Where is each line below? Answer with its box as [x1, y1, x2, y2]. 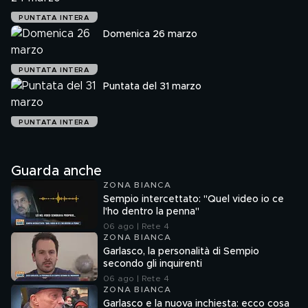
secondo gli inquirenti [103, 259, 202, 269]
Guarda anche [11, 164, 102, 178]
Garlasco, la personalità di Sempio [103, 247, 259, 256]
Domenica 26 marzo [103, 30, 197, 39]
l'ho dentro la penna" [103, 207, 199, 217]
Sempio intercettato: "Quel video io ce [103, 195, 284, 204]
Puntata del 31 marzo [103, 82, 201, 91]
